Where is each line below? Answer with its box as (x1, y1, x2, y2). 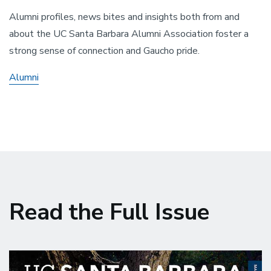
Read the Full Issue (9, 196, 209, 227)
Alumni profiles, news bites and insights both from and (9, 10, 240, 24)
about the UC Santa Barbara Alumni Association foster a (9, 27, 249, 41)
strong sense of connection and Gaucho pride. (9, 44, 200, 57)
